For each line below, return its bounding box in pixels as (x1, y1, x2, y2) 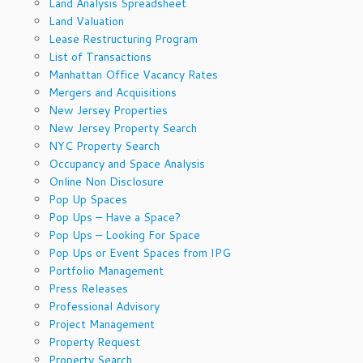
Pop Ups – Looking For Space (49, 226, 200, 243)
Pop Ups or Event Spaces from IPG (49, 244, 231, 261)
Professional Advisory (49, 297, 160, 314)
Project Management (49, 315, 155, 332)
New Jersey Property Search (49, 119, 197, 136)
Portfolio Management (49, 262, 164, 279)
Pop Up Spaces (49, 190, 127, 207)
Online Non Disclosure (49, 173, 164, 190)
